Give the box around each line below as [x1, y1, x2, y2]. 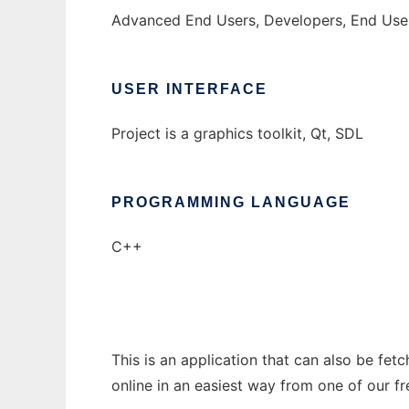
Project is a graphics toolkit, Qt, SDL [111, 124, 363, 142]
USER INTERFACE [111, 81, 267, 97]
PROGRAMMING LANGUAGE [111, 194, 351, 210]
